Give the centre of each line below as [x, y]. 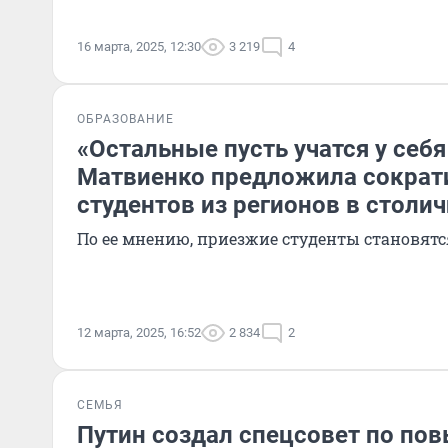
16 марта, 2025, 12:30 [139, 46]
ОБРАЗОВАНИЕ [125, 119]
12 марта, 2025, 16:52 [139, 332]
